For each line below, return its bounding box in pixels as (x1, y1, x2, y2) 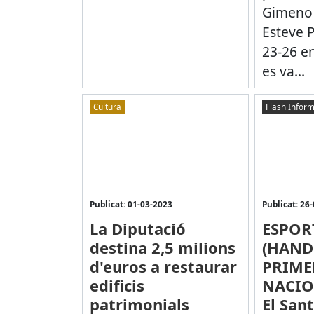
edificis (89, 274, 144, 296)
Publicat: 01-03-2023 (89, 198, 172, 210)
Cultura (93, 101, 121, 113)
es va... (261, 61, 305, 81)
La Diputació (89, 217, 186, 239)
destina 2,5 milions (89, 236, 235, 258)
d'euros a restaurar (89, 255, 237, 277)
